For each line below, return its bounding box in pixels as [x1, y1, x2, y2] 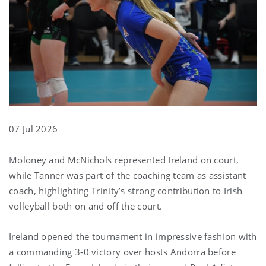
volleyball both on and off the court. [9, 199, 163, 212]
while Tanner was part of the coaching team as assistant [9, 169, 246, 181]
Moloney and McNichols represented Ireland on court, [9, 153, 239, 166]
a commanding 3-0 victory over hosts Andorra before [9, 245, 236, 258]
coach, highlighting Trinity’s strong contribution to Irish [9, 184, 243, 197]
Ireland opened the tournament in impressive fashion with [9, 230, 257, 242]
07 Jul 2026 [9, 122, 58, 135]
